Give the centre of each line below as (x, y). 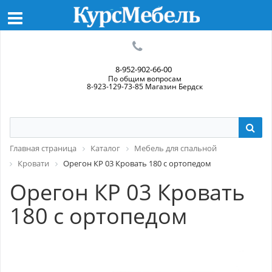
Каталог (105, 148)
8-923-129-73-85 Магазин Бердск (144, 87)
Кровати (33, 163)
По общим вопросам (144, 79)
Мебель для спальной (175, 148)
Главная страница (43, 148)
